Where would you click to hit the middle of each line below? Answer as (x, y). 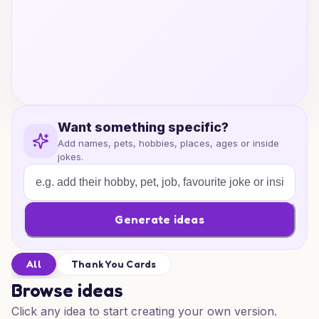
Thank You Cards (114, 264)
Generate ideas (159, 219)
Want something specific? (143, 127)
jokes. (70, 157)
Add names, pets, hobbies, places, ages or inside (168, 143)
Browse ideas (67, 290)
